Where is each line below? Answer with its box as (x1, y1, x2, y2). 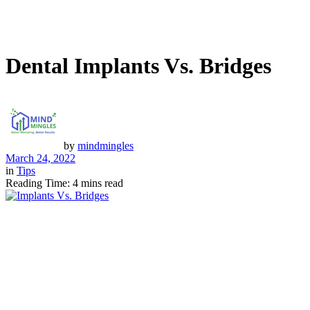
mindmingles (77, 139, 134, 152)
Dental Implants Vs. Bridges (6, 53, 271, 79)
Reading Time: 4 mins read (6, 176, 123, 189)
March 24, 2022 (6, 152, 75, 164)
